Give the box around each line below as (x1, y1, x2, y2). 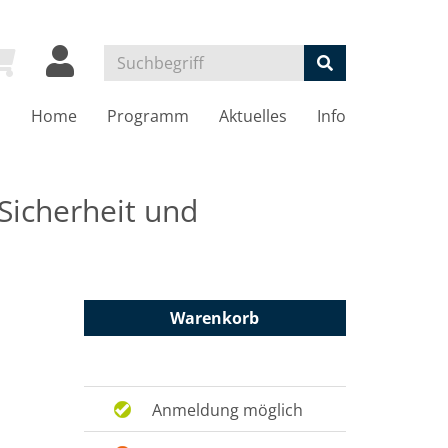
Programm (107, 105, 189, 127)
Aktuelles (219, 105, 287, 127)
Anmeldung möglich (152, 399, 304, 421)
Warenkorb (170, 307, 260, 329)
